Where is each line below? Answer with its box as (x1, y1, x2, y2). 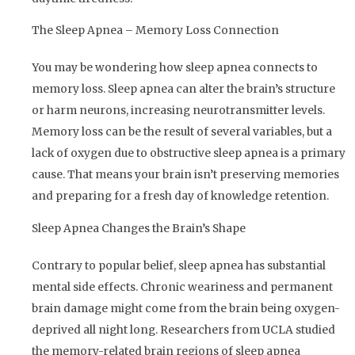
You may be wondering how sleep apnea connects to (32, 61, 318, 75)
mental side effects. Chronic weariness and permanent (32, 281, 333, 295)
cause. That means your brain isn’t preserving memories (32, 168, 339, 182)
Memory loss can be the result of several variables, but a (32, 125, 332, 139)
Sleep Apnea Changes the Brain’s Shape (32, 222, 246, 236)
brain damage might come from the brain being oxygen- (32, 302, 340, 316)
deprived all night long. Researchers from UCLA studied (32, 323, 335, 338)
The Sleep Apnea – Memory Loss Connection (32, 24, 279, 38)
